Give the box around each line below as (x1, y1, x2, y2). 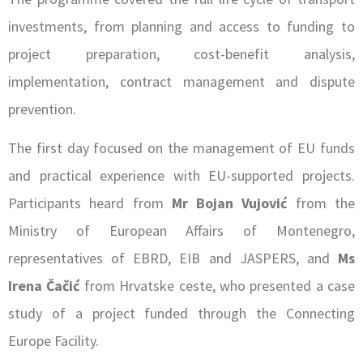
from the (287, 194, 356, 213)
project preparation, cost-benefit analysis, (8, 44, 355, 63)
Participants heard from (8, 194, 172, 213)
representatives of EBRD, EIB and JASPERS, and (8, 249, 338, 268)
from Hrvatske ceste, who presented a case (79, 276, 355, 296)
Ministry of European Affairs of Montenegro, (8, 221, 355, 241)
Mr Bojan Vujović (171, 194, 288, 213)
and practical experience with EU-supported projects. (8, 166, 355, 186)
